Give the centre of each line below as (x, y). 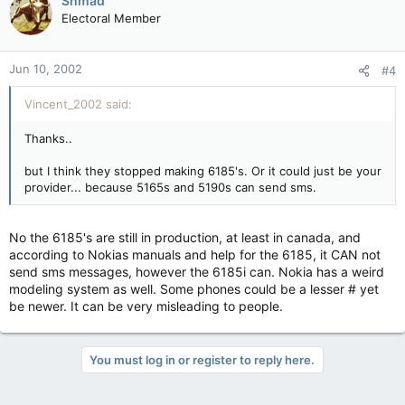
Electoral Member (111, 18)
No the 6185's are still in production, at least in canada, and (185, 237)
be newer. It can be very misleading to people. (146, 306)
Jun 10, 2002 (46, 69)
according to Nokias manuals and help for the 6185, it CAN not (195, 254)
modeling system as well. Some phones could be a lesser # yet (194, 289)
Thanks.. (48, 138)
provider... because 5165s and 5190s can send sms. (170, 187)
